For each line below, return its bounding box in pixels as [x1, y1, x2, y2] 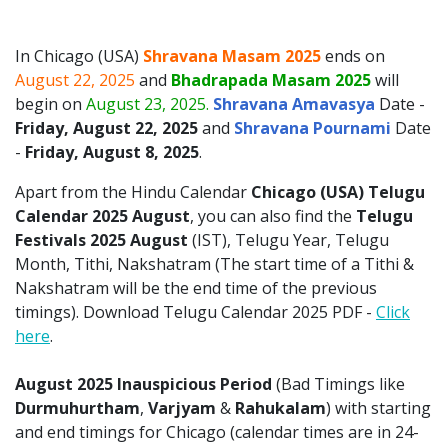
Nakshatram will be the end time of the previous [15, 276, 377, 299]
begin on [15, 92, 86, 115]
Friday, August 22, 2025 [15, 116, 198, 139]
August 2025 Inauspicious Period [15, 372, 272, 395]
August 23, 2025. [86, 92, 209, 115]
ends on [321, 44, 385, 67]
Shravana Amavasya [213, 92, 375, 115]
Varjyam [148, 396, 216, 419]
